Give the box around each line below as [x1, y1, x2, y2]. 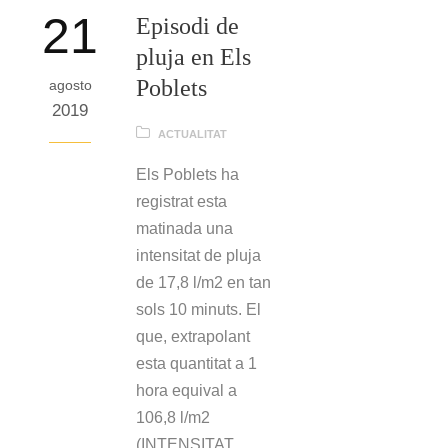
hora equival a [136, 381, 237, 399]
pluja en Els [136, 43, 251, 70]
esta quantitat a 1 [136, 354, 257, 372]
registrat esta [136, 192, 227, 210]
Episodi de [136, 12, 239, 39]
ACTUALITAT [158, 127, 227, 140]
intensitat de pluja [136, 246, 261, 264]
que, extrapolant [136, 327, 250, 345]
